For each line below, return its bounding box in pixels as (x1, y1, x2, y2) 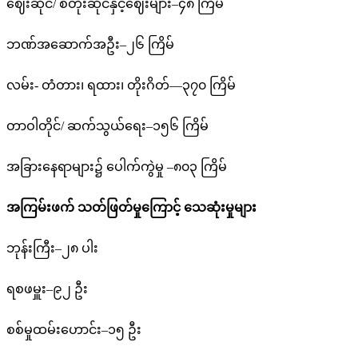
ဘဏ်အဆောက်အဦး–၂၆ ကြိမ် (6, 37, 174, 51)
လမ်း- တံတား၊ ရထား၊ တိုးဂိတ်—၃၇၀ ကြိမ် (6, 78, 236, 92)
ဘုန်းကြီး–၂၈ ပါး (6, 241, 98, 255)
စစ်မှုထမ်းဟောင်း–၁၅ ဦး (6, 322, 141, 336)
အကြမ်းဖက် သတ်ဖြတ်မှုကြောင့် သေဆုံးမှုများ (6, 200, 257, 214)
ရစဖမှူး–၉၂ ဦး (6, 281, 88, 296)
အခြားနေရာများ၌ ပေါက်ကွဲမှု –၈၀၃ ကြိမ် (6, 159, 227, 173)
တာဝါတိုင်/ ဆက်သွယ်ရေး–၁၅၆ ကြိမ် (6, 118, 209, 133)
